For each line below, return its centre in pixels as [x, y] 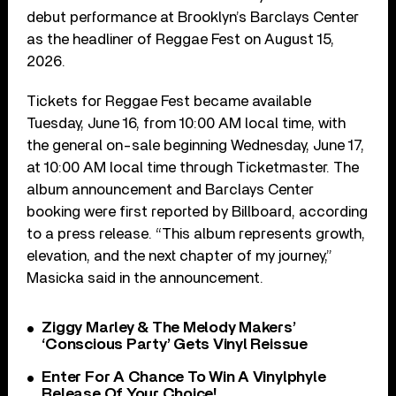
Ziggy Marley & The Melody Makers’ [169, 328]
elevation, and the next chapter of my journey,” [180, 256]
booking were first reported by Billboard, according [198, 212]
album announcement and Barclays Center [171, 190]
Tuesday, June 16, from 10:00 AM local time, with [187, 124]
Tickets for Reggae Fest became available [169, 102]
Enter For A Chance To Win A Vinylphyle [184, 378]
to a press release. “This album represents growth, [196, 234]
